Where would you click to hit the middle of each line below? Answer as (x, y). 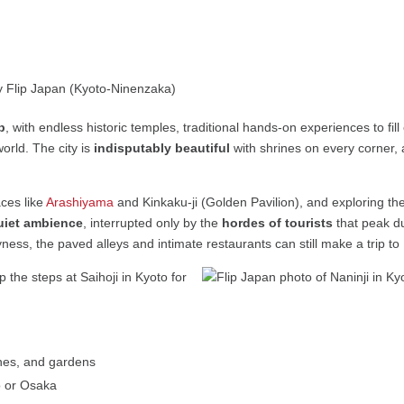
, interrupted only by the (153, 223)
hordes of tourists (278, 223)
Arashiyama (80, 202)
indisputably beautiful (162, 148)
